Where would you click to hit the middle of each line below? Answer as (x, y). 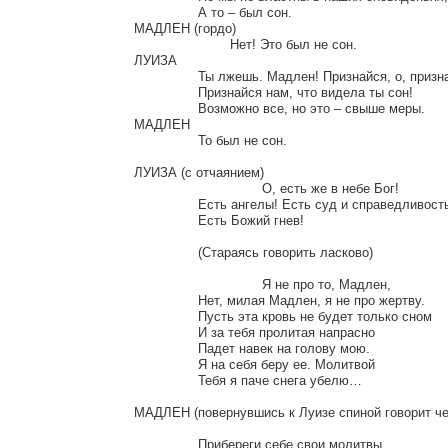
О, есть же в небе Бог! (198, 188)
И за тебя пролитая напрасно (166, 332)
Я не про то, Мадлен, (198, 284)
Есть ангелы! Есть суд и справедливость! (166, 204)
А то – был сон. (166, 12)
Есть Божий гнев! (166, 220)
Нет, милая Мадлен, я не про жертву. (166, 300)
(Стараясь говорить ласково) (166, 252)
